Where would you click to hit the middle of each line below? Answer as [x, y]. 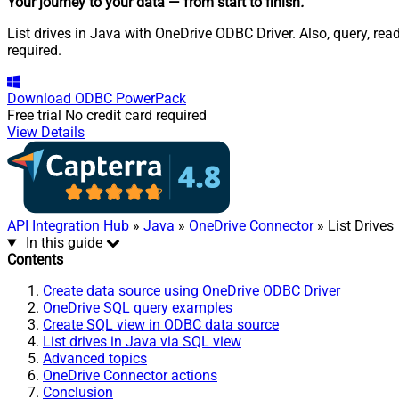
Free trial [34, 116]
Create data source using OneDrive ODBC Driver [191, 291]
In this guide [64, 243]
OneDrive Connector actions [130, 376]
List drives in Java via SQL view [142, 342]
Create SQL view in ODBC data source [161, 325]
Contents [35, 260]
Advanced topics [95, 359]
